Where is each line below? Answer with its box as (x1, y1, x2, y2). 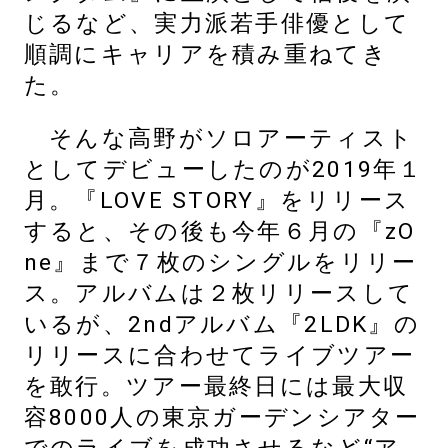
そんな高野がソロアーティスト (23, 125, 415, 153)
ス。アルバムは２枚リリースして (23, 280, 415, 308)
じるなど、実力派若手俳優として (23, 9, 411, 37)
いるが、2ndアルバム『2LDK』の (23, 311, 421, 339)
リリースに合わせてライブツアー (23, 342, 416, 370)
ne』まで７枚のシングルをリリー (23, 249, 418, 277)
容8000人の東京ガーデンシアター (23, 404, 421, 432)
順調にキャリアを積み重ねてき (23, 40, 388, 68)
